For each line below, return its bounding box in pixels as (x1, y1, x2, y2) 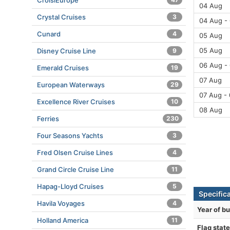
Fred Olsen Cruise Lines (37, 148, 113, 157)
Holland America (37, 216, 88, 224)
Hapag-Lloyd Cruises (37, 182, 104, 190)
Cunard (37, 30, 61, 38)
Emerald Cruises (37, 64, 89, 72)
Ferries (37, 114, 59, 123)
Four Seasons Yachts (37, 131, 103, 140)
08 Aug (199, 106, 222, 114)
